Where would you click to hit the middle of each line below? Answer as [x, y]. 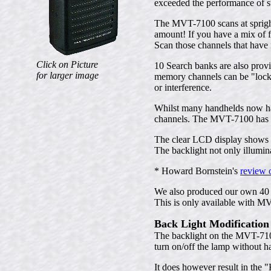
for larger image [67, 75]
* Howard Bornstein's [197, 171]
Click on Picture [67, 64]
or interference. [183, 87]
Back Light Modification [212, 224]
